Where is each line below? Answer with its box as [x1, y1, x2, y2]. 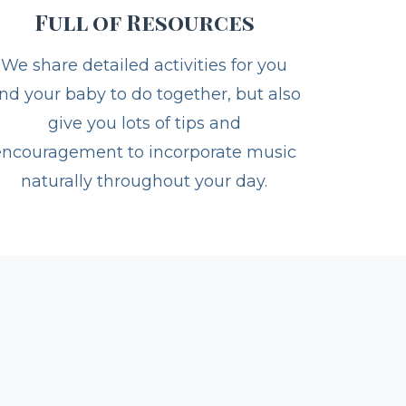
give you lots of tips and [47, 148, 241, 169]
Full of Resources [34, 42, 255, 72]
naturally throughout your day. [21, 206, 268, 227]
